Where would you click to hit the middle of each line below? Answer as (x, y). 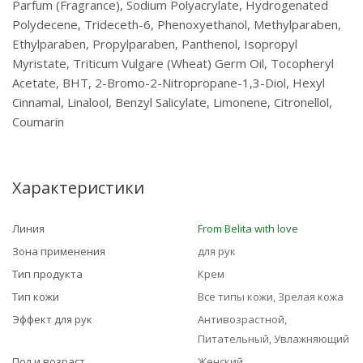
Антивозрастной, (242, 319)
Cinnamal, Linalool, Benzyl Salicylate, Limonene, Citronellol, (172, 102)
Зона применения (59, 251)
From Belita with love (248, 228)
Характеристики (78, 188)
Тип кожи (36, 297)
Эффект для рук (52, 319)
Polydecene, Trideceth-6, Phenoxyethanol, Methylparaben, (177, 24)
